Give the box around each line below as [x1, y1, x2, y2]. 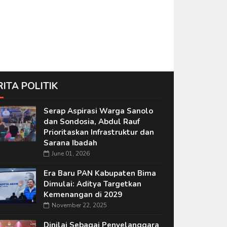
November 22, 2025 [51, 201, 107, 209]
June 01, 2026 [51, 149, 90, 158]
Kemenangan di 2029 [43, 190, 122, 200]
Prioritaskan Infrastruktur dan [43, 127, 154, 137]
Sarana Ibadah [43, 138, 97, 148]
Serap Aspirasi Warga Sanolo [43, 106, 153, 116]
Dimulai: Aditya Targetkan [43, 179, 141, 189]
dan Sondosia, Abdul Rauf [43, 117, 140, 127]
